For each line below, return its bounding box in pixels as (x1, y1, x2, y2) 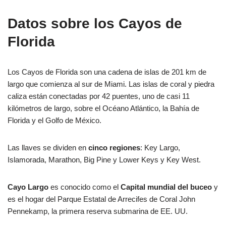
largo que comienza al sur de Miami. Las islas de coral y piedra (8, 80, 214, 89)
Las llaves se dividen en (8, 143, 86, 152)
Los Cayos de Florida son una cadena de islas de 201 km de (8, 68, 206, 77)
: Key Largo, (140, 143, 180, 152)
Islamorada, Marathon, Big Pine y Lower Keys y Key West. (8, 155, 201, 164)
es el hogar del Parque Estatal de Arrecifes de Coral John (8, 195, 195, 204)
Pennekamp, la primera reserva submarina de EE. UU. (8, 207, 188, 216)
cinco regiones (86, 143, 140, 152)
